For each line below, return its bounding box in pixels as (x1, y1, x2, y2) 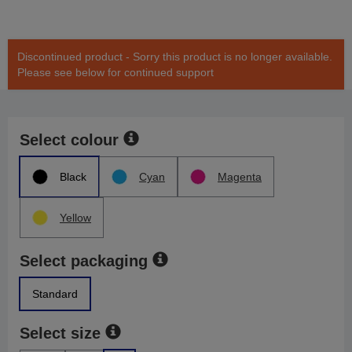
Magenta (218, 170, 262, 184)
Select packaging (20, 252, 148, 270)
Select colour (20, 131, 119, 149)
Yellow (60, 211, 91, 225)
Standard (32, 288, 78, 301)
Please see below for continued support (17, 66, 214, 79)
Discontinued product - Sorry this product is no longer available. (17, 50, 332, 64)
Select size (20, 324, 101, 343)
